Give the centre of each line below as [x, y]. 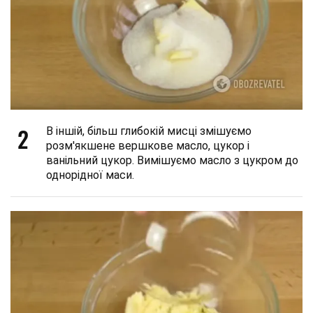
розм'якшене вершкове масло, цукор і [148, 145]
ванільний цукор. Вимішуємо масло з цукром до [172, 160]
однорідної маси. [90, 175]
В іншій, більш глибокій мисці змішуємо [149, 131]
